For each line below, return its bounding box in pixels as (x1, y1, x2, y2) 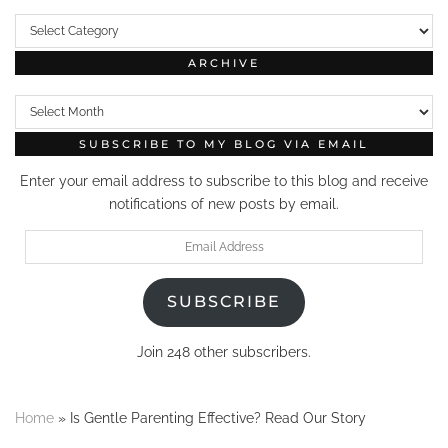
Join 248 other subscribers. (137, 343, 311, 360)
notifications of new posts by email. (109, 195, 339, 212)
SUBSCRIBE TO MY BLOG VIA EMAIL (79, 136, 369, 151)
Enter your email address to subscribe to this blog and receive (20, 172, 428, 189)
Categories (14, 5, 85, 22)
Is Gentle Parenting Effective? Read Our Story (70, 409, 366, 426)
